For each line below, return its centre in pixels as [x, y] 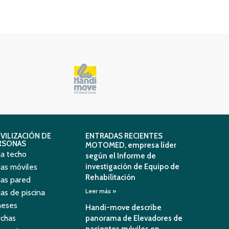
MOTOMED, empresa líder [131, 145]
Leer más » [101, 191]
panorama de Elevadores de [134, 218]
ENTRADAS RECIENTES [124, 136]
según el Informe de [121, 156]
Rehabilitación [111, 177]
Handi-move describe [124, 208]
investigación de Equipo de [133, 167]
